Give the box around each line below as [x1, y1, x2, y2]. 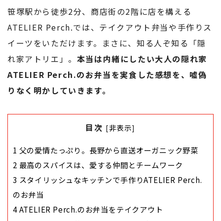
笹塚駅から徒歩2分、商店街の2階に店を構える [7, 5, 192, 17]
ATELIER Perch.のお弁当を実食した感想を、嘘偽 [7, 68, 207, 80]
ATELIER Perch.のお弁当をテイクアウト [17, 204, 163, 215]
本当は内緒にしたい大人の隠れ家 [76, 52, 207, 65]
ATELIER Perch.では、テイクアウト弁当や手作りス [7, 21, 213, 33]
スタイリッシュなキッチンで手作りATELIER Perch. [17, 174, 202, 185]
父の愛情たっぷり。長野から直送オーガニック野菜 [17, 145, 199, 156]
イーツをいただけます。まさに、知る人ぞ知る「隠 [7, 37, 206, 49]
